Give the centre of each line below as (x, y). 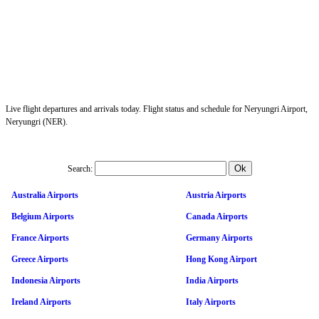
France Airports (40, 237)
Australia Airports (45, 195)
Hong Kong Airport (221, 259)
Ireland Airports (41, 302)
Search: (80, 168)
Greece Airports (40, 259)
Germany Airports (219, 237)
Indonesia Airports (46, 280)
